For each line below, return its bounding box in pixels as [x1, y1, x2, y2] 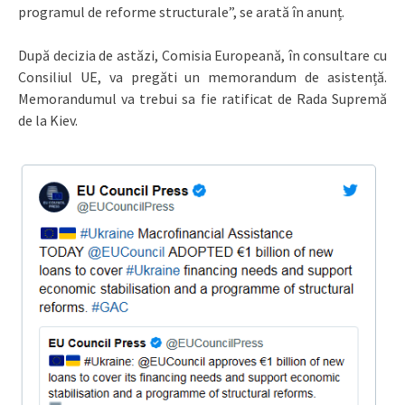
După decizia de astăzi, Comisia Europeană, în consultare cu [18, 46, 387, 64]
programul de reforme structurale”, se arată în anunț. [18, 3, 344, 21]
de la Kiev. [18, 111, 78, 129]
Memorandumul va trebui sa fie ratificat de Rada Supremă [18, 89, 387, 108]
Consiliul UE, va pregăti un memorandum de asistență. [18, 68, 387, 86]
